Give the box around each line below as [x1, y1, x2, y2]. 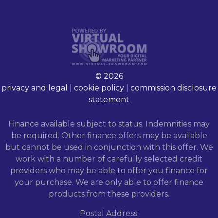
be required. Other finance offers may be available [11, 131, 207, 141]
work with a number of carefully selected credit [16, 154, 202, 164]
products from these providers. [49, 189, 169, 199]
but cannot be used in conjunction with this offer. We [5, 143, 213, 152]
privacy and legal [1, 83, 68, 93]
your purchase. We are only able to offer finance [15, 178, 203, 187]
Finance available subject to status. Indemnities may [8, 119, 210, 129]
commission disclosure [130, 83, 217, 93]
